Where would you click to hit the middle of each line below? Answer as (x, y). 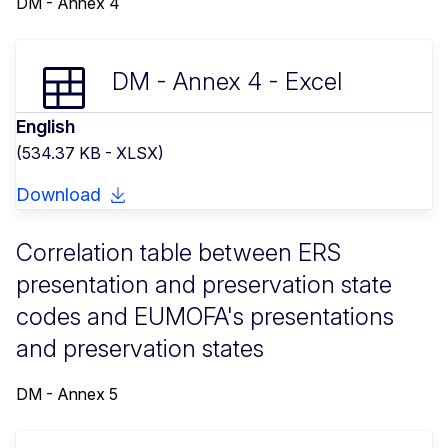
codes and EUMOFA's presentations (205, 316)
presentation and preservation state (204, 284)
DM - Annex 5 (67, 393)
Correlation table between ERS (178, 252)
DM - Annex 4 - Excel (227, 81)
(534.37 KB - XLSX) (90, 152)
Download (58, 194)
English (45, 126)
